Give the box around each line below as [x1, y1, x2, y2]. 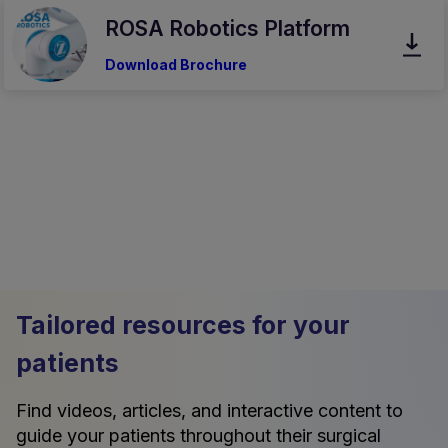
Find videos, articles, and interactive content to [16, 400, 403, 422]
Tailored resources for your [16, 310, 350, 341]
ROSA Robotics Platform [105, 15, 350, 41]
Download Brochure [105, 55, 247, 73]
